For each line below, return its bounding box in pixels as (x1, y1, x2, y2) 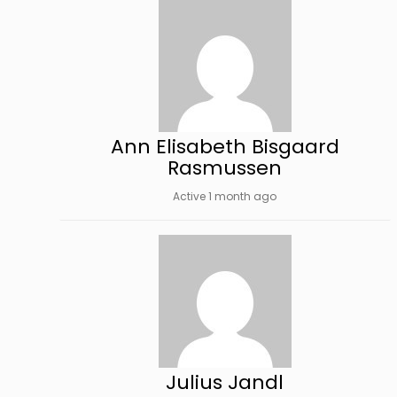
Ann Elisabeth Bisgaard (110, 133, 339, 160)
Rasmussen (167, 154, 283, 182)
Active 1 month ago (173, 189, 277, 204)
